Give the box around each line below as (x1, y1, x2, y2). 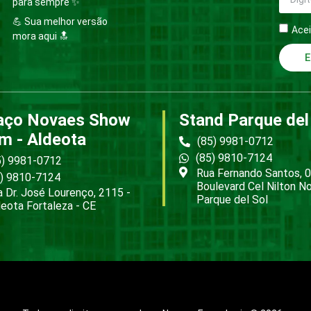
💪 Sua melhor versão (12, 16, 108, 28)
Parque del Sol (196, 193, 268, 207)
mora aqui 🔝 (12, 31, 69, 42)
